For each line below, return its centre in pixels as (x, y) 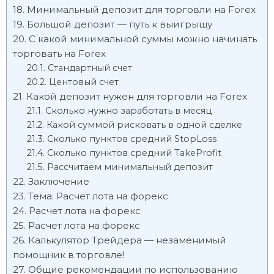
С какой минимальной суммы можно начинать (143, 39)
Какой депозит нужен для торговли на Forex (137, 96)
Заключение (59, 181)
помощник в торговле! (68, 255)
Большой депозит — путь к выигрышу (120, 24)
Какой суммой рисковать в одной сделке (144, 125)
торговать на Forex (59, 54)
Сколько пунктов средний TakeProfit (134, 153)
